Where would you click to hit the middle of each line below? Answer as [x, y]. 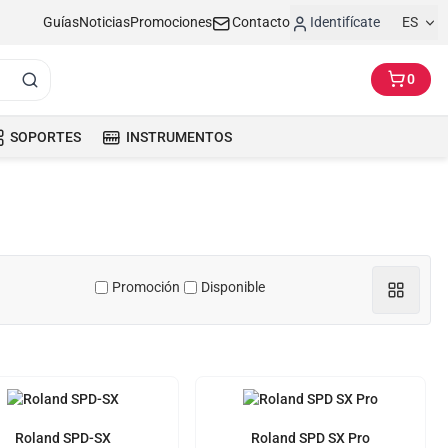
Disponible [232, 287]
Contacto [261, 22]
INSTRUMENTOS [179, 137]
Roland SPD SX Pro [310, 438]
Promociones [171, 22]
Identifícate [345, 22]
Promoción [145, 287]
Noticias [104, 22]
